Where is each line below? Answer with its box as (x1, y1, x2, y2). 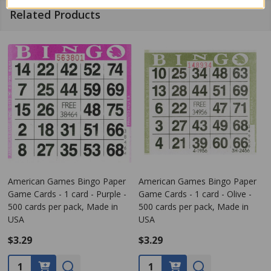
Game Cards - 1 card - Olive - (139, 188, 252, 200)
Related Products (10, 7, 100, 22)
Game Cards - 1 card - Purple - (8, 188, 126, 200)
